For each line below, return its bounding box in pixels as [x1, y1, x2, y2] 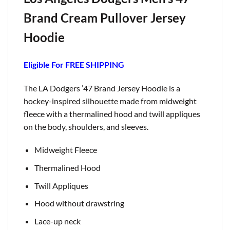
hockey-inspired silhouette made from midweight [24, 95, 197, 106]
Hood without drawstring [34, 198, 124, 208]
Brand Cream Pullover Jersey [24, 10, 186, 26]
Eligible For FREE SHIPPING [24, 59, 124, 69]
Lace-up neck [34, 216, 81, 226]
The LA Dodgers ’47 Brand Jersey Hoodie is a [24, 83, 180, 93]
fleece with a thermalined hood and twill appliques [24, 108, 200, 119]
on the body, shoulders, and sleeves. [24, 121, 148, 131]
